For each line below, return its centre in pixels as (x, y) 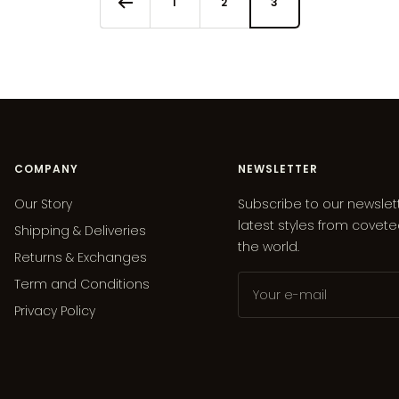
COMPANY (46, 168)
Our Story (43, 204)
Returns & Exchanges (81, 257)
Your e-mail (290, 294)
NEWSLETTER (278, 168)
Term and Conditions (82, 284)
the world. (269, 246)
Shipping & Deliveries (80, 230)
